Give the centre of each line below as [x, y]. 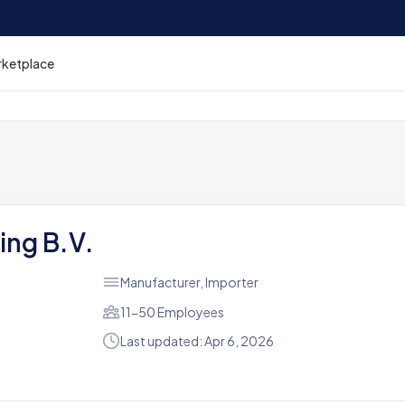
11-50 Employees [172, 312]
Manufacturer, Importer [189, 282]
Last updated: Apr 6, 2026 [197, 341]
